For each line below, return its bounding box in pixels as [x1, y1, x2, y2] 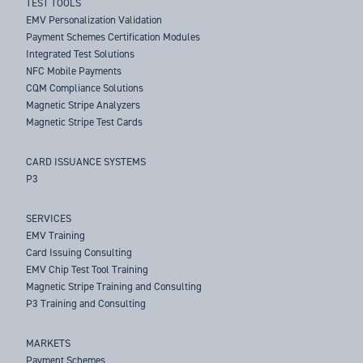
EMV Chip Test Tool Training [26, 263, 149, 277]
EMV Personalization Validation [26, 13, 163, 28]
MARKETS [26, 336, 71, 351]
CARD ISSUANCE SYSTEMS [26, 155, 147, 169]
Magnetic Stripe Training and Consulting [26, 280, 203, 294]
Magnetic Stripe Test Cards [26, 115, 143, 130]
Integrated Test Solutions [26, 47, 135, 62]
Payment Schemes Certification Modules [26, 30, 201, 45]
